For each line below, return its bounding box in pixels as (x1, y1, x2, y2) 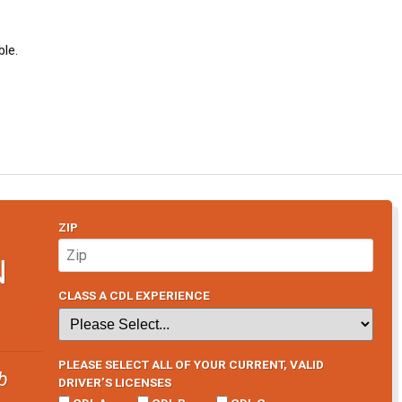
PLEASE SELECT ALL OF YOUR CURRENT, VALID (57, 356, 324, 371)
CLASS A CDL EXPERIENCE (57, 288, 210, 303)
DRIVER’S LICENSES (57, 374, 171, 389)
